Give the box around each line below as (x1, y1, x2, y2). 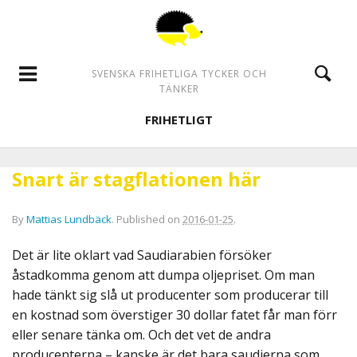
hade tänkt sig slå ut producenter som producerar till (12, 286, 328, 304)
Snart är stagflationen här (12, 166, 261, 192)
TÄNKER (159, 81, 199, 96)
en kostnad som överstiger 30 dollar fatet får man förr (12, 306, 337, 324)
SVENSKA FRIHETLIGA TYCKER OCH (91, 66, 267, 80)
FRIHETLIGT (145, 112, 213, 128)
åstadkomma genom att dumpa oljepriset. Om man (12, 266, 315, 284)
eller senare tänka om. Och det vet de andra (12, 326, 271, 343)
